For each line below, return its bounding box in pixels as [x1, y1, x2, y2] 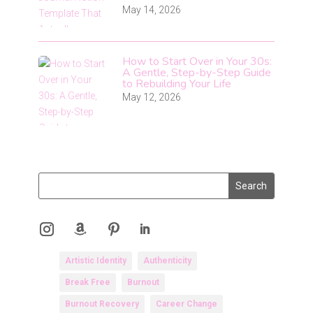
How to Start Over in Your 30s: [122, 54, 272, 70]
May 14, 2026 [122, 4, 181, 16]
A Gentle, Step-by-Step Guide [122, 65, 271, 81]
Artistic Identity [64, 256, 126, 266]
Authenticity [143, 256, 191, 266]
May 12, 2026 [122, 92, 181, 103]
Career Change [155, 299, 217, 310]
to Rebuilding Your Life [122, 76, 231, 92]
